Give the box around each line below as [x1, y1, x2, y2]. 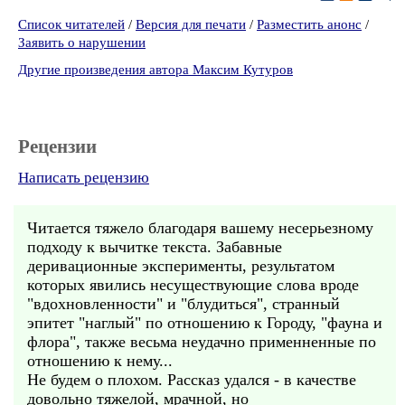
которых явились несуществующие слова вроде [27, 276, 359, 294]
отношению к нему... [27, 352, 173, 370]
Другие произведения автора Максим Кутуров [18, 62, 293, 77]
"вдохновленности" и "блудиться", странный [27, 295, 340, 313]
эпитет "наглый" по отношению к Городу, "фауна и [27, 314, 382, 332]
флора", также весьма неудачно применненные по [27, 333, 376, 351]
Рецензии [18, 136, 97, 157]
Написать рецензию [18, 169, 149, 186]
